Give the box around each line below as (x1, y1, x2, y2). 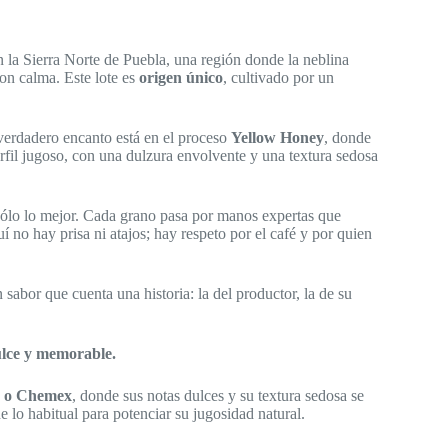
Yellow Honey (231, 128, 324, 146)
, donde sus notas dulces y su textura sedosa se (72, 386, 364, 404)
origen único (139, 68, 223, 86)
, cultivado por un (223, 68, 334, 86)
